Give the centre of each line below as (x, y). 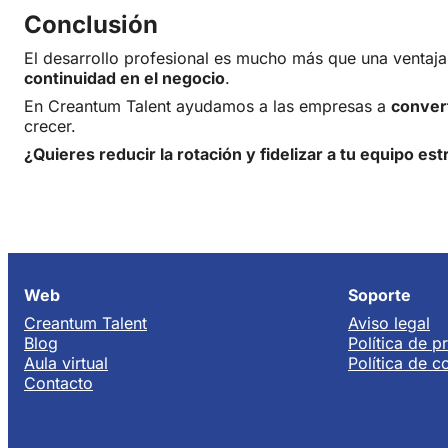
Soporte (379, 294)
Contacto (58, 382)
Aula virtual (66, 362)
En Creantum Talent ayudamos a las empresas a (207, 106)
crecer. (50, 126)
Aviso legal (389, 322)
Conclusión (91, 25)
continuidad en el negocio (124, 78)
